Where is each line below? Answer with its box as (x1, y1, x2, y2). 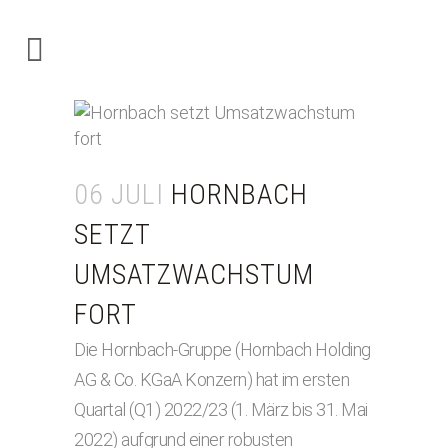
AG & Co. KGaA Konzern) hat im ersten (74, 369, 349, 390)
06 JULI (74, 178, 164, 211)
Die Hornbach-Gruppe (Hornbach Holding (74, 339, 371, 360)
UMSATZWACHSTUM (74, 258, 314, 291)
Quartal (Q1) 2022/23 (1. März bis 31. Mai (74, 399, 368, 420)
